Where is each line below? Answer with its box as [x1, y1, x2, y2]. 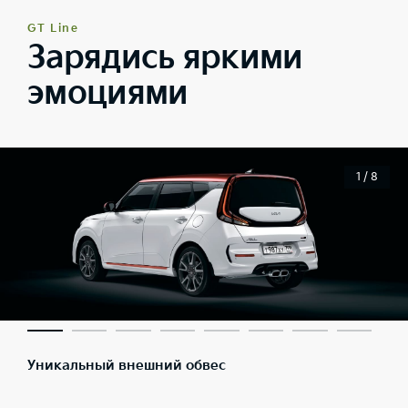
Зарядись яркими [27, 38, 303, 78]
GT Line [27, 22, 79, 36]
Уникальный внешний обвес [27, 357, 226, 375]
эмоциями [27, 74, 189, 114]
